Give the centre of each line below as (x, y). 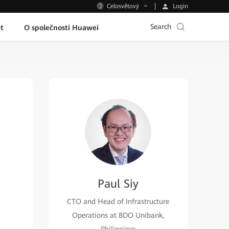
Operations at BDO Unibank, (118, 215)
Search (161, 27)
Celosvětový (123, 6)
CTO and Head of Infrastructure (118, 201)
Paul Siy (118, 184)
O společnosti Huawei (61, 27)
